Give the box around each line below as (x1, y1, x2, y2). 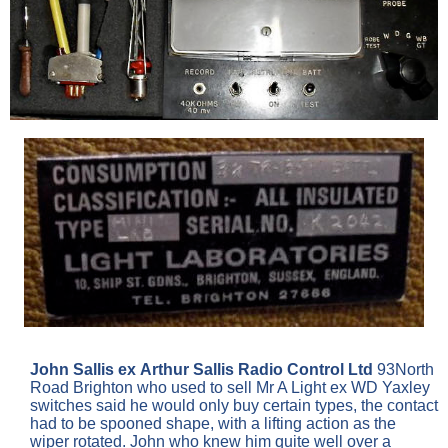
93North (377, 361, 434, 379)
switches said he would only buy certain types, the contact (30, 397, 438, 415)
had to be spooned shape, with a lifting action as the (30, 415, 396, 433)
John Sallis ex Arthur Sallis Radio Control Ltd (30, 361, 377, 379)
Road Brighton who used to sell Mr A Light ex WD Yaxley (30, 379, 430, 397)
